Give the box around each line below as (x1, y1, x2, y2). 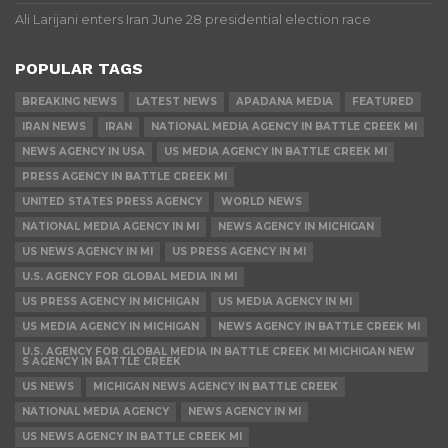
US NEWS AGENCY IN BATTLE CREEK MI (22, 430, 242, 444)
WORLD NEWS (221, 195, 302, 209)
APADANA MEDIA (236, 95, 333, 109)
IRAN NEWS (22, 120, 86, 134)
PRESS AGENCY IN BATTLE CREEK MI (22, 170, 227, 184)
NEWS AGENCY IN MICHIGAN (218, 220, 374, 234)
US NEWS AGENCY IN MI (22, 245, 153, 259)
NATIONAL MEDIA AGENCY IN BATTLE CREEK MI (151, 120, 417, 134)
